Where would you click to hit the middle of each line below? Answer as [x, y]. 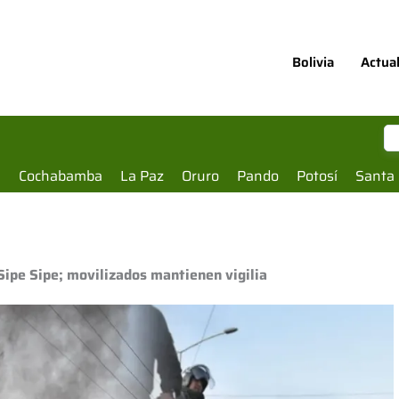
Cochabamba [61, 176]
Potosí [317, 176]
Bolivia [313, 62]
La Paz [142, 176]
